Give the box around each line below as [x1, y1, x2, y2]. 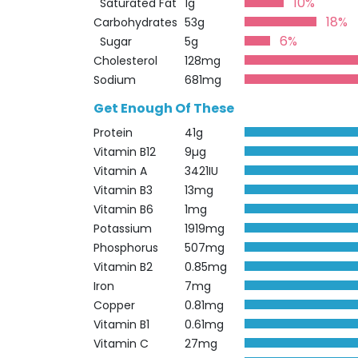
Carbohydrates [93, 14, 177, 30]
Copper [93, 297, 135, 313]
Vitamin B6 [93, 201, 153, 217]
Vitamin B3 [93, 182, 153, 198]
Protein [93, 125, 133, 141]
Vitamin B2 [93, 259, 153, 275]
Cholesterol [93, 53, 157, 69]
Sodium [93, 72, 136, 88]
